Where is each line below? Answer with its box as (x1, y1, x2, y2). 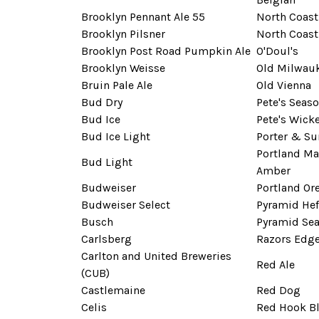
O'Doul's (256, 43, 298, 58)
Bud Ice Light (81, 129, 150, 143)
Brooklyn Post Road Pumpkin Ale (81, 43, 251, 58)
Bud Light (81, 155, 132, 169)
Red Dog (256, 283, 300, 297)
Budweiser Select (81, 197, 170, 211)
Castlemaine (81, 283, 145, 297)
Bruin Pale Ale (81, 78, 152, 92)
